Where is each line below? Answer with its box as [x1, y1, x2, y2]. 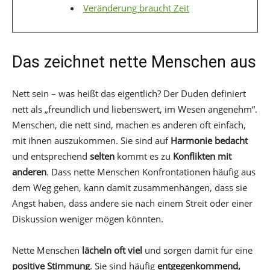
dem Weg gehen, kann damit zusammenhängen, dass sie [12, 181, 247, 193]
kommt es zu [115, 149, 173, 162]
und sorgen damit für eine [142, 243, 253, 256]
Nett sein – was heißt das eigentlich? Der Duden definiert [12, 87, 246, 99]
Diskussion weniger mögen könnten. [12, 212, 163, 225]
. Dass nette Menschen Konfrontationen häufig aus [46, 165, 256, 178]
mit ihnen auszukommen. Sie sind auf [12, 134, 171, 146]
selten [90, 149, 115, 162]
